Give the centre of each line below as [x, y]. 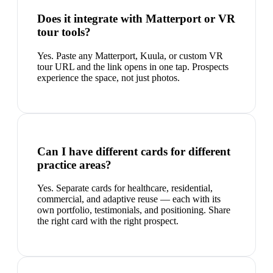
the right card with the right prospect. [108, 221]
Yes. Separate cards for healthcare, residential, [125, 188]
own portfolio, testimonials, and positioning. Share [134, 210]
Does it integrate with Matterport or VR [136, 19]
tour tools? [64, 32]
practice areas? [74, 165]
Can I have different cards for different [134, 151]
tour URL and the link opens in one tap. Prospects [133, 66]
